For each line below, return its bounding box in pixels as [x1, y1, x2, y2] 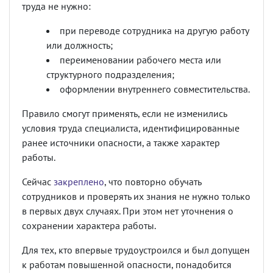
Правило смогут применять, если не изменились [22, 107, 227, 119]
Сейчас [22, 175, 54, 188]
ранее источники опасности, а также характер [22, 136, 220, 149]
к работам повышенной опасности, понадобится [22, 258, 232, 271]
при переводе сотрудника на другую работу [60, 24, 249, 37]
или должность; [46, 39, 113, 51]
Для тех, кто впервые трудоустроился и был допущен [22, 244, 250, 256]
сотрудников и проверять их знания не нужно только [22, 190, 250, 202]
